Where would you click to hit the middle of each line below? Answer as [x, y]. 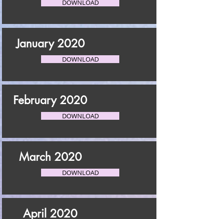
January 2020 [50, 44]
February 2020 [50, 100]
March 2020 [50, 157]
